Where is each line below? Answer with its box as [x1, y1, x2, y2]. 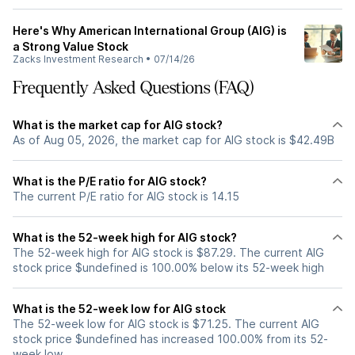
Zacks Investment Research [13, 53, 143, 65]
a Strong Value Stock [13, 40, 128, 53]
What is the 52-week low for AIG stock [13, 302, 226, 315]
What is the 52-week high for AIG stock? [13, 231, 237, 244]
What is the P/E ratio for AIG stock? [13, 174, 207, 188]
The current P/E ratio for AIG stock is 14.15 [13, 189, 239, 203]
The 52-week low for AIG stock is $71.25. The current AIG [13, 317, 319, 330]
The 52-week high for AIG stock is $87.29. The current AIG [13, 246, 324, 259]
